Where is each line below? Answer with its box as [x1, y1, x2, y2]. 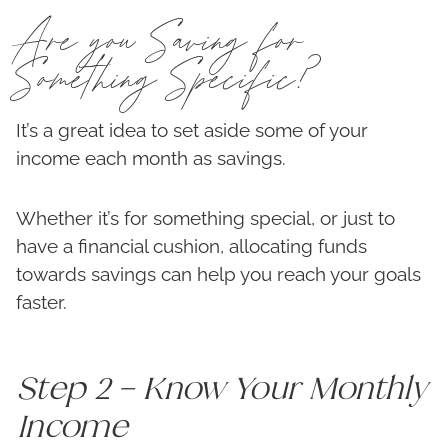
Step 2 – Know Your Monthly [16, 367, 426, 408]
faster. [16, 291, 67, 314]
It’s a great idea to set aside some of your [16, 119, 368, 142]
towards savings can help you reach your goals [16, 263, 421, 286]
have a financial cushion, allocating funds [16, 235, 367, 258]
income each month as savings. [16, 147, 286, 170]
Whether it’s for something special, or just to [16, 207, 395, 230]
